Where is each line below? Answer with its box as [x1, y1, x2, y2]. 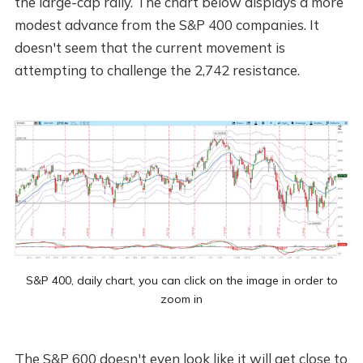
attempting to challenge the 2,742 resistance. [14, 61, 300, 79]
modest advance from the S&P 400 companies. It [14, 15, 319, 33]
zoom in [160, 292, 203, 307]
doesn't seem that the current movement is [14, 38, 285, 56]
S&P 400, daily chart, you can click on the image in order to [25, 273, 338, 288]
